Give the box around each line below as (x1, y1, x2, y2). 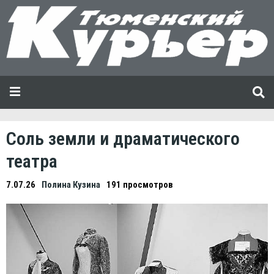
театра (6, 150, 57, 172)
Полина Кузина (42, 179, 100, 190)
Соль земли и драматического (6, 127, 240, 149)
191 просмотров (106, 179, 173, 190)
